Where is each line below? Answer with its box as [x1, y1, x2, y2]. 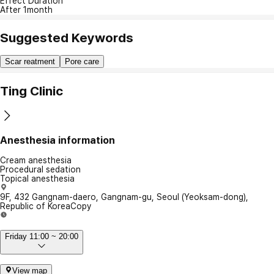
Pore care [65, 57, 99, 67]
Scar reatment [5, 57, 55, 67]
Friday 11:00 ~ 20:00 [5, 232, 78, 242]
